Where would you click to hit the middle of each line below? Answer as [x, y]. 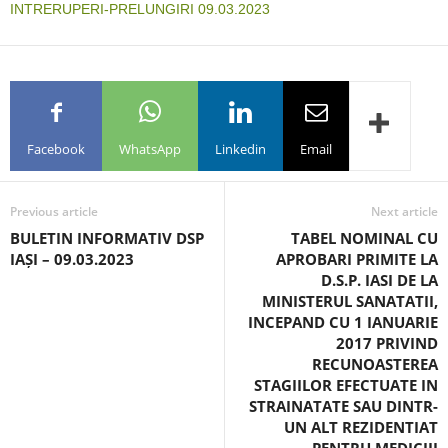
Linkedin [240, 148]
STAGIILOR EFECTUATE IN [346, 385]
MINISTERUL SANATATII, [350, 301]
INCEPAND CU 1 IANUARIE [343, 322]
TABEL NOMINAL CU [364, 238]
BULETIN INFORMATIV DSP [107, 238]
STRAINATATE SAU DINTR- [343, 406]
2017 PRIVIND [387, 343]
